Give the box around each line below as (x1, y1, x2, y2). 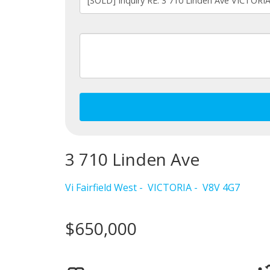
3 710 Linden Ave (64, 148, 199, 171)
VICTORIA (147, 181, 192, 195)
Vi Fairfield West (64, 181, 137, 195)
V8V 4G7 (202, 181, 240, 195)
